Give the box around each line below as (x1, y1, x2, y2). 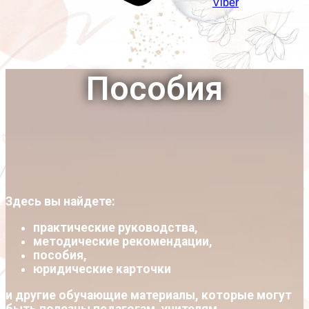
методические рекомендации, (33, 235, 212, 248)
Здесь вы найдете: (6, 195, 115, 209)
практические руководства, (33, 221, 198, 235)
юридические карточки (33, 262, 171, 276)
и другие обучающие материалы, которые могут (6, 288, 292, 302)
